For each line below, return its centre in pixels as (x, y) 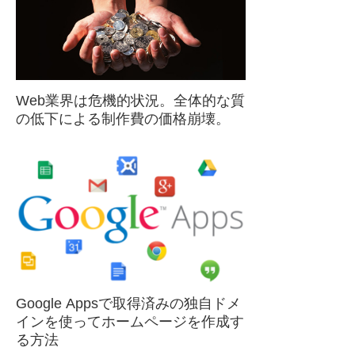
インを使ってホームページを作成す (130, 322)
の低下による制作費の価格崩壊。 (123, 118)
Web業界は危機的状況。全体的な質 (130, 100)
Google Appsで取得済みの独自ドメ (128, 304)
